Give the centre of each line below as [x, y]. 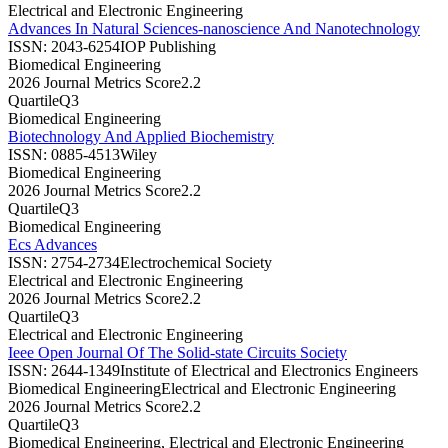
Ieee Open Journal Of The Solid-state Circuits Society [177, 352]
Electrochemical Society [196, 262]
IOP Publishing [168, 46]
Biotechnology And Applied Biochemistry [141, 136]
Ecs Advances [52, 244]
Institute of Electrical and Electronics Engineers [269, 370]
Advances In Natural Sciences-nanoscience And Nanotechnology [214, 28]
